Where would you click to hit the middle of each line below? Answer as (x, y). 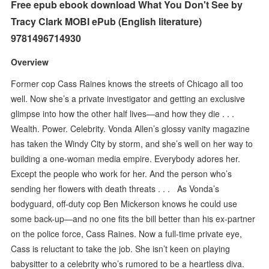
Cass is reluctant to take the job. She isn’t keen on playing (121, 248)
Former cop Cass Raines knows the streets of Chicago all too (127, 83)
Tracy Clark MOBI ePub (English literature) (107, 21)
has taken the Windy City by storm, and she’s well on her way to (132, 143)
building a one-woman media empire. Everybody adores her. (126, 158)
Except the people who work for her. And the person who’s (122, 173)
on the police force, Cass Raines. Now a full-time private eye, (127, 233)
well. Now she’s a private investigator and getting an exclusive (128, 98)
